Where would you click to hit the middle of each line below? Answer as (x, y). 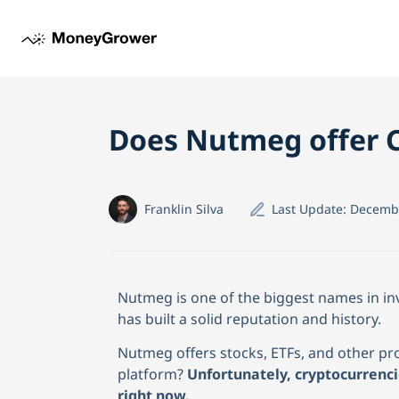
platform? (152, 375)
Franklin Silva (184, 209)
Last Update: (311, 209)
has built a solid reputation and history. (249, 319)
